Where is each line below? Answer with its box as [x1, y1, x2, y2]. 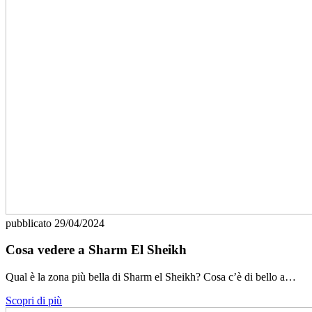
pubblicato [6, 217, 54, 229]
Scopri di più [6, 295, 62, 307]
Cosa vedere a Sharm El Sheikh [6, 242, 187, 258]
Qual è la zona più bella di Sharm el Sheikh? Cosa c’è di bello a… [6, 271, 296, 283]
